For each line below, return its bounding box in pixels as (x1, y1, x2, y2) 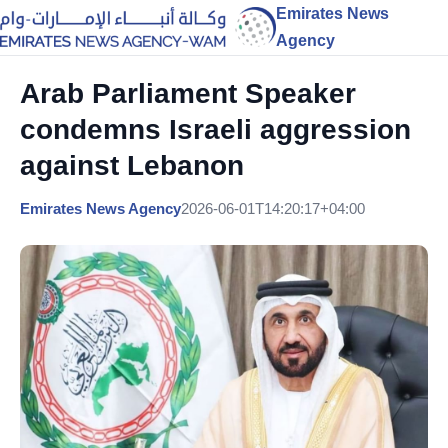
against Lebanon (20, 150, 244, 181)
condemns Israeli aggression (20, 114, 411, 145)
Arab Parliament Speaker (20, 78, 356, 109)
